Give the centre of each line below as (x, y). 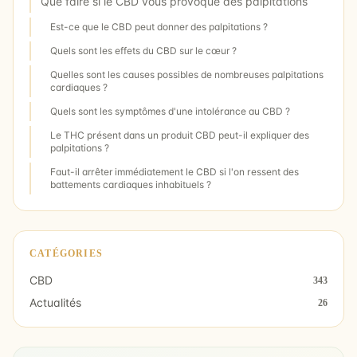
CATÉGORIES (66, 253)
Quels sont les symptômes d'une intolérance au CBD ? (170, 111)
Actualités (55, 302)
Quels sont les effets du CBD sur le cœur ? (143, 51)
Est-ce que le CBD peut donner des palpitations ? (159, 27)
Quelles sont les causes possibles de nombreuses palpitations (187, 75)
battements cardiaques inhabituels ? (131, 184)
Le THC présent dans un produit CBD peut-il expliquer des (180, 135)
